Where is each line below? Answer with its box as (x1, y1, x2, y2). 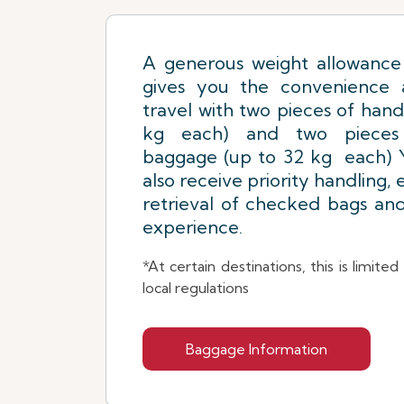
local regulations (142, 279, 249, 297)
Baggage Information (186, 340, 327, 358)
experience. (142, 216, 243, 238)
